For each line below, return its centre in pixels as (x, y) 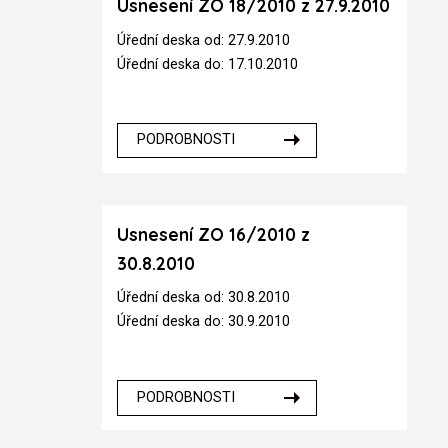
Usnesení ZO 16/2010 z (214, 234)
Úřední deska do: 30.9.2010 (204, 322)
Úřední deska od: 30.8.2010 (204, 298)
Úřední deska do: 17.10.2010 (208, 64)
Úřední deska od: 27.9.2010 (204, 40)
